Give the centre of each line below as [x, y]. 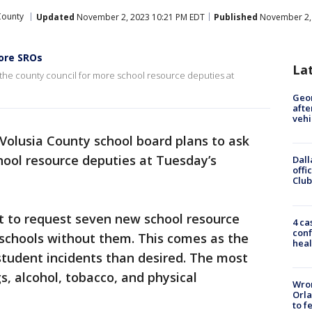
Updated [55, 17]
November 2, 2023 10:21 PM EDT [140, 17]
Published [236, 17]
